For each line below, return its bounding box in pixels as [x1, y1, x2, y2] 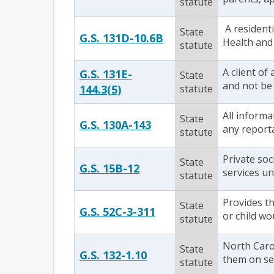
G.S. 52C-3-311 [80, 204, 155, 219]
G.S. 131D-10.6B [80, 31, 163, 45]
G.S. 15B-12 [80, 161, 139, 176]
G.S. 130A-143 [80, 117, 151, 132]
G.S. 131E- [80, 67, 132, 81]
